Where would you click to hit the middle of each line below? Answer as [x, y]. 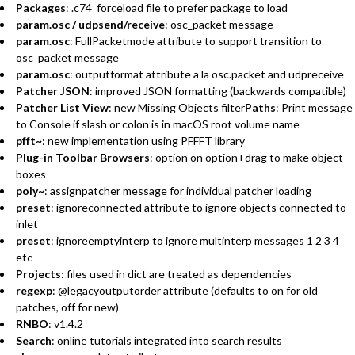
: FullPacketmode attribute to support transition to [196, 40]
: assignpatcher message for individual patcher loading [178, 190]
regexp [34, 290]
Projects [38, 273]
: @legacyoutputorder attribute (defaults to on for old [185, 290]
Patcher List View [62, 107]
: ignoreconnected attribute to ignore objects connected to [198, 207]
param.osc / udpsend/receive [90, 24]
